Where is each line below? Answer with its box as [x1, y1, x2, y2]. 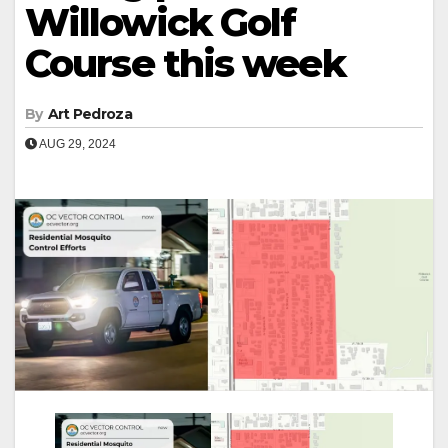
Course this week [25, 39, 345, 87]
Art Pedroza [47, 104, 132, 123]
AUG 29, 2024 [37, 136, 116, 151]
